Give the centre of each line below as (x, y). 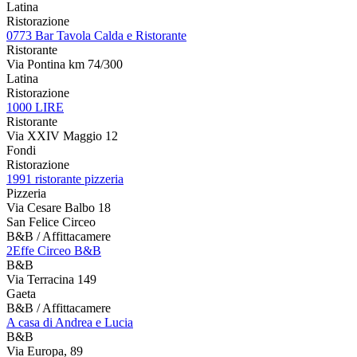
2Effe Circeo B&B (54, 250)
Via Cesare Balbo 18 (59, 207)
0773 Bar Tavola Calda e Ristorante (96, 35)
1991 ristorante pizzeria (65, 178)
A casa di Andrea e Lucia (70, 322)
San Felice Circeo (51, 222)
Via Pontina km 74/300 (65, 64)
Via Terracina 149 (51, 279)
